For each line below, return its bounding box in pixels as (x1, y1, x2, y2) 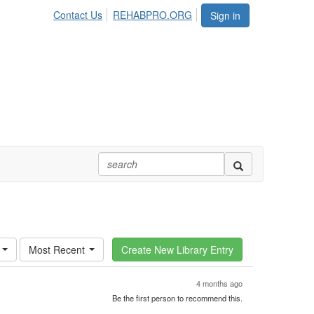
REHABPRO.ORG (113, 8, 192, 22)
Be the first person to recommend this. (112, 292, 243, 303)
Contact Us (53, 8, 102, 22)
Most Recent (29, 243, 85, 257)
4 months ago (196, 278, 243, 289)
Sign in (210, 8, 240, 22)
